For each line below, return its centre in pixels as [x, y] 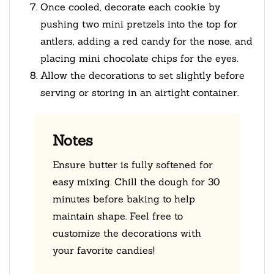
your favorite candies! [104, 250]
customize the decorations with [127, 233]
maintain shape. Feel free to [118, 216]
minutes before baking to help [124, 198]
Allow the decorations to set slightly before [143, 75]
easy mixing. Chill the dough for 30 [136, 181]
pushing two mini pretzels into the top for [139, 24]
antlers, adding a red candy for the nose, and [146, 41]
